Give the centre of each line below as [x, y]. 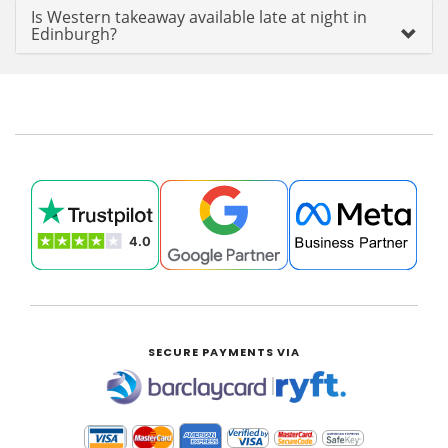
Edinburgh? [74, 34]
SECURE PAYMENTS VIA [224, 351]
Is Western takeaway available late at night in [199, 17]
